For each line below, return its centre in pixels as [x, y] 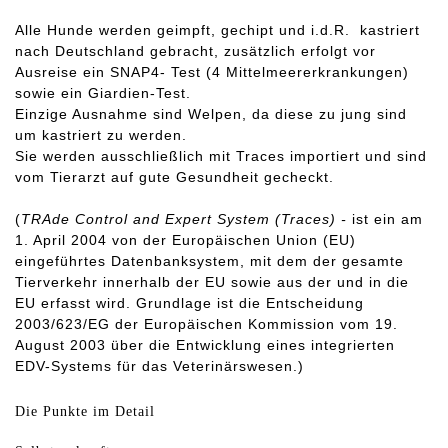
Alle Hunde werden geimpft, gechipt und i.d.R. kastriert [217, 30]
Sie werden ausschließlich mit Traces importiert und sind [221, 156]
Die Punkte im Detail [85, 412]
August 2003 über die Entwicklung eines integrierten [205, 345]
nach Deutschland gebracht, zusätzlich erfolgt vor [195, 51]
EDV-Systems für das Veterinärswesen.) [159, 366]
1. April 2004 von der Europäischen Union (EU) [185, 240]
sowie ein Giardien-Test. [103, 93]
